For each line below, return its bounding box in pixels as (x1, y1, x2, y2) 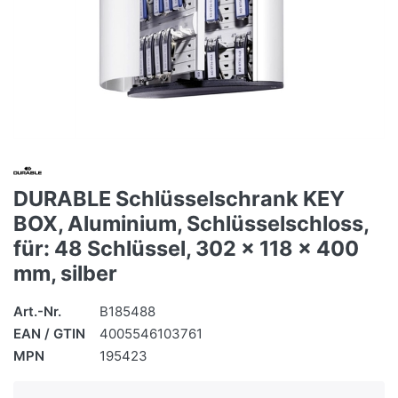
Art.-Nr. (13, 303, 61, 321)
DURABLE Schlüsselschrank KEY (13, 186, 345, 212)
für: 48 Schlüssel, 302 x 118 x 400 (13, 235, 359, 262)
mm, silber (13, 260, 117, 287)
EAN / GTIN (13, 325, 85, 343)
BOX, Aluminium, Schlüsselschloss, (13, 211, 369, 237)
